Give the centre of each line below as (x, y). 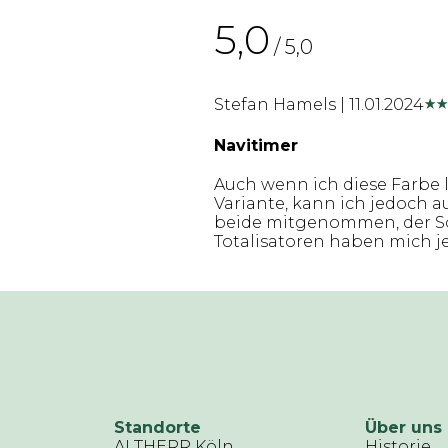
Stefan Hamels (277, 104)
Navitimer (256, 145)
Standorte (157, 427)
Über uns (403, 427)
